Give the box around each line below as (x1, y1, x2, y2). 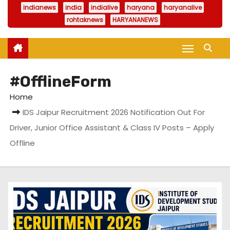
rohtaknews (67, 15, 103, 25)
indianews (23, 3, 56, 12)
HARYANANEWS (112, 15, 158, 25)
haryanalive (164, 3, 202, 12)
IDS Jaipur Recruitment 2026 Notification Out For (23, 107, 205, 118)
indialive (91, 3, 118, 12)
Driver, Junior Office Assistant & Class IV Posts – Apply (10, 122, 215, 133)
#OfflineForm (10, 72, 112, 91)
